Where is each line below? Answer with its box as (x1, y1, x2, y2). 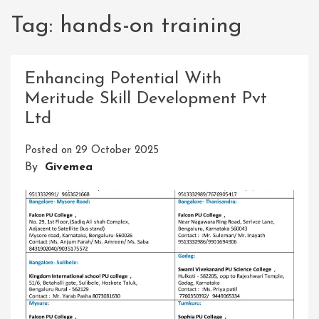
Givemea (45, 162, 93, 174)
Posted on (25, 145, 75, 157)
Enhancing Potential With (25, 70, 221, 88)
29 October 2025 (75, 145, 159, 157)
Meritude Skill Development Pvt (25, 90, 267, 108)
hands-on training (60, 15, 242, 38)
